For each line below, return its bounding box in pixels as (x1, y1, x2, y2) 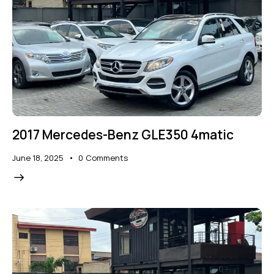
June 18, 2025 (12, 152, 64, 163)
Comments (85, 152, 128, 163)
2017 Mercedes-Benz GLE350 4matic (12, 125, 234, 143)
